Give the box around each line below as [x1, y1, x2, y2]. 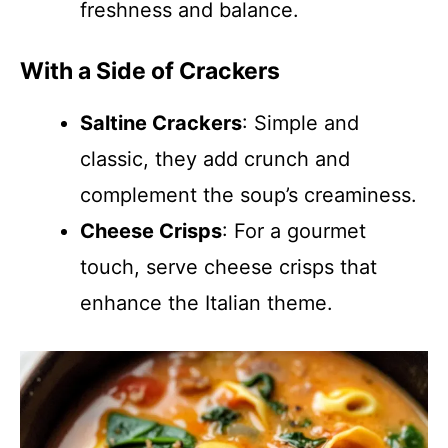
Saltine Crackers [80, 111, 242, 135]
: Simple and [242, 111, 359, 135]
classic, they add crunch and [80, 147, 350, 171]
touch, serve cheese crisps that [80, 255, 377, 279]
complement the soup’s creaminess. [80, 183, 417, 207]
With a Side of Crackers [20, 57, 280, 85]
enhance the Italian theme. [80, 291, 333, 315]
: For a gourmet [222, 219, 366, 243]
